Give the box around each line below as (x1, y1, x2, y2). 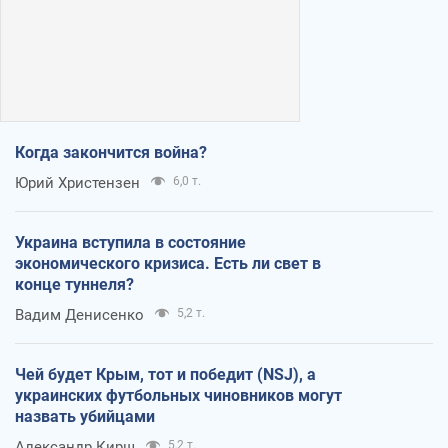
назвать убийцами (15, 406, 155, 426)
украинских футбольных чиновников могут (15, 385, 342, 405)
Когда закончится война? (15, 142, 207, 162)
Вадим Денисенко (15, 305, 144, 324)
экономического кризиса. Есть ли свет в (15, 253, 321, 273)
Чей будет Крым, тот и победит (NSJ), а (15, 364, 316, 384)
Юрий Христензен (15, 173, 140, 192)
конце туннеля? (15, 274, 134, 294)
